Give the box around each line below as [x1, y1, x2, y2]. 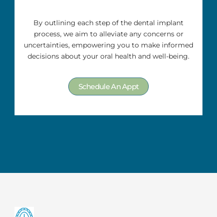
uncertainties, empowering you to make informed [24, 41, 193, 50]
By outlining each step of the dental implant [33, 18, 184, 28]
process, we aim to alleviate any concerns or [33, 30, 184, 39]
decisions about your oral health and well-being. [28, 52, 189, 61]
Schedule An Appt [78, 82, 139, 92]
